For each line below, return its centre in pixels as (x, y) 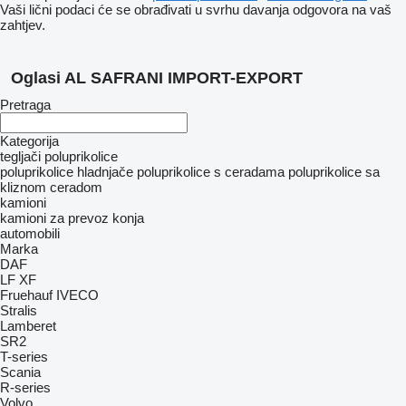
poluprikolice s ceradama (211, 172)
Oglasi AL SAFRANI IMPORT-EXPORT (157, 78)
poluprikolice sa (334, 172)
